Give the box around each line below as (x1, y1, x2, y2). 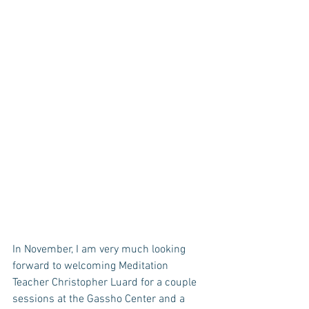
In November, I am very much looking (12, 242, 188, 257)
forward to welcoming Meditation (12, 259, 171, 273)
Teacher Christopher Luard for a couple (12, 275, 199, 290)
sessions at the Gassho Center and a (12, 292, 188, 306)
